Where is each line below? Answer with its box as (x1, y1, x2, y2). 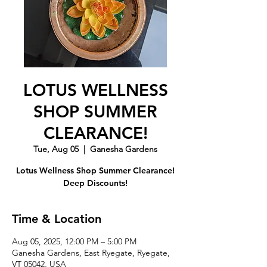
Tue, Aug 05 (33, 143, 79, 154)
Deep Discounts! (63, 177, 128, 188)
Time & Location (12, 211, 101, 226)
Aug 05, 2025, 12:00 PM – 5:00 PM (12, 235, 136, 247)
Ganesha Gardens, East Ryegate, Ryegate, (12, 247, 170, 258)
